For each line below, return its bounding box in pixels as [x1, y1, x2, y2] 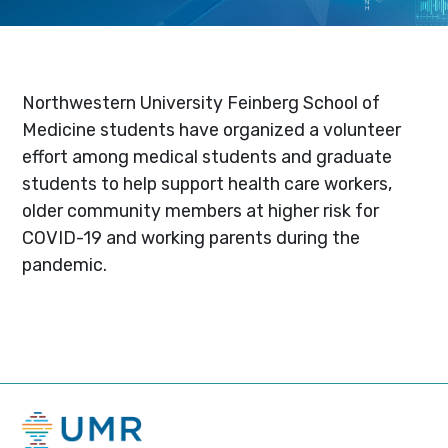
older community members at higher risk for [22, 199, 380, 221]
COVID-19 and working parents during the [22, 226, 361, 248]
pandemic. [22, 253, 108, 275]
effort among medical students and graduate [22, 145, 393, 167]
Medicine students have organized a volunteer [22, 118, 402, 140]
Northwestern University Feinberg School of [22, 91, 381, 113]
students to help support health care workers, [22, 172, 393, 194]
